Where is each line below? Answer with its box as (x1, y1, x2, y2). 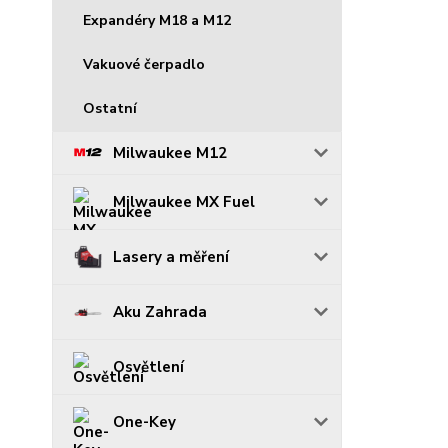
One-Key (113, 411, 176, 432)
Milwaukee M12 (113, 142, 227, 163)
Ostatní (83, 98, 137, 118)
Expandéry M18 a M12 (83, 10, 231, 30)
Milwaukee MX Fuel (113, 191, 255, 212)
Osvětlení (113, 356, 184, 377)
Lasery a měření (113, 246, 229, 267)
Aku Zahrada (113, 301, 207, 322)
